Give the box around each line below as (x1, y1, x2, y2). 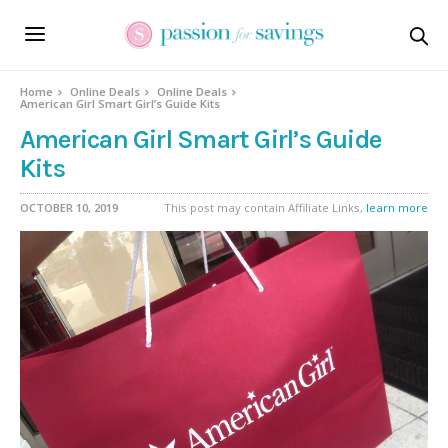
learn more (366, 200, 428, 215)
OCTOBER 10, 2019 (20, 200, 118, 215)
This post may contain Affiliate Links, (164, 200, 366, 215)
